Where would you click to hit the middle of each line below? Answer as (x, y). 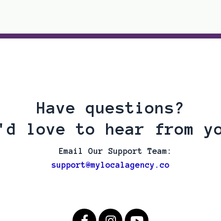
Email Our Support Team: (115, 151)
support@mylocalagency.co (110, 165)
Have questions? (110, 108)
